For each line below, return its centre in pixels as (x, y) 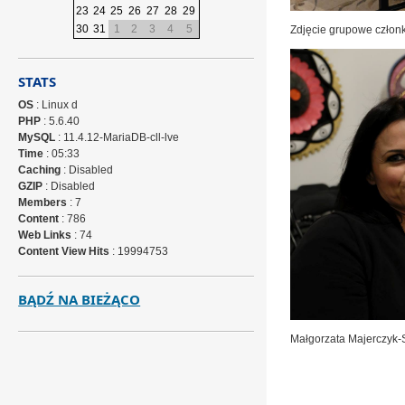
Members (43, 202)
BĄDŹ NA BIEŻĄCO (80, 299)
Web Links (45, 235)
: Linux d (56, 105)
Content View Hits (64, 251)
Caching (40, 170)
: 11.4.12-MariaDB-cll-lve (118, 137)
